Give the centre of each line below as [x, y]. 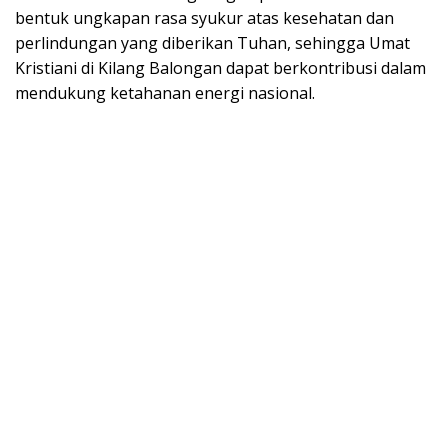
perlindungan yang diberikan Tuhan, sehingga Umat [212, 42]
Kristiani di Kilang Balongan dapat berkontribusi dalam [220, 67]
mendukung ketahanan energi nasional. [165, 92]
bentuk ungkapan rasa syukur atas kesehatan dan [204, 17]
